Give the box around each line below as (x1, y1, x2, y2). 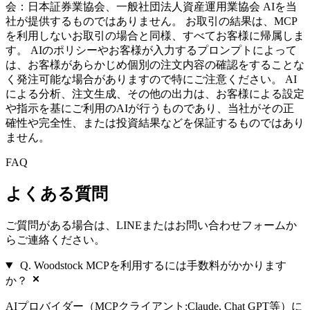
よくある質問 (6, 185, 108, 203)
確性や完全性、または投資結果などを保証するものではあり (6, 117, 304, 129)
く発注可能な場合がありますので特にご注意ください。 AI (6, 73, 297, 86)
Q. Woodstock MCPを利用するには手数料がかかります (19, 259, 286, 272)
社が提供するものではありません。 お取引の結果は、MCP (6, 15, 298, 28)
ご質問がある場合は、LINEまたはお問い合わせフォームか (6, 219, 297, 232)
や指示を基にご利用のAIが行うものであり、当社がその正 (6, 102, 294, 115)
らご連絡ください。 (6, 234, 105, 246)
